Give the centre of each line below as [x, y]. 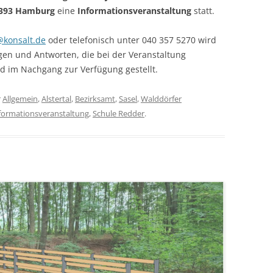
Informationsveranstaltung [134, 11]
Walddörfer [161, 99]
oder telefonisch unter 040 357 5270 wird [131, 40]
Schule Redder [119, 113]
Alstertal [56, 99]
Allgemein [20, 99]
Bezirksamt [95, 99]
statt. [203, 11]
